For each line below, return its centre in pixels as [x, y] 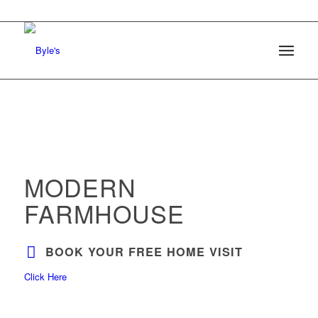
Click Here [45, 276]
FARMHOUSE [104, 213]
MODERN [80, 187]
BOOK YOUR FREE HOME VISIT [144, 252]
